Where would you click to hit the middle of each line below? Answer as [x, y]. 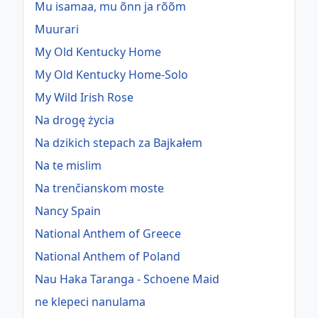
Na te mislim [68, 166]
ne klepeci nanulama [90, 302]
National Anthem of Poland [108, 257]
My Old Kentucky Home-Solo [111, 75]
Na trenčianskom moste [99, 188]
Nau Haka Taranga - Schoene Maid [127, 279]
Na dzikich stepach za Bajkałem [119, 143]
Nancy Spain [68, 211]
